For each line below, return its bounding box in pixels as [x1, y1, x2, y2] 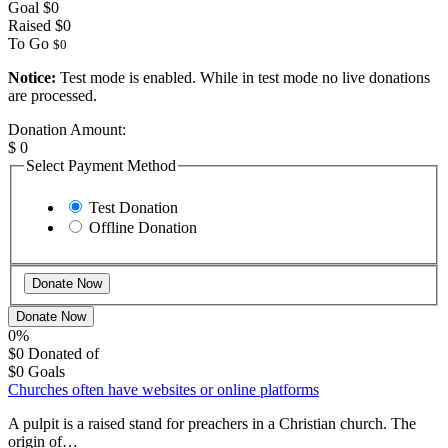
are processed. [8, 87, 97, 105]
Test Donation [89, 198, 178, 216]
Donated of [28, 344, 99, 362]
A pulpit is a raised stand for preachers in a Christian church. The [8, 414, 416, 432]
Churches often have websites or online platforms [8, 380, 319, 398]
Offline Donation [89, 218, 197, 236]
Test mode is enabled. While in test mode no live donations [56, 69, 430, 87]
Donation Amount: [8, 121, 126, 139]
